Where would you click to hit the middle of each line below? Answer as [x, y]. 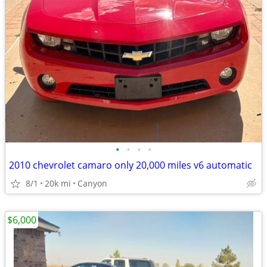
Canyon [92, 183]
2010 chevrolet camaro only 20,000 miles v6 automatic [131, 165]
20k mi [58, 183]
